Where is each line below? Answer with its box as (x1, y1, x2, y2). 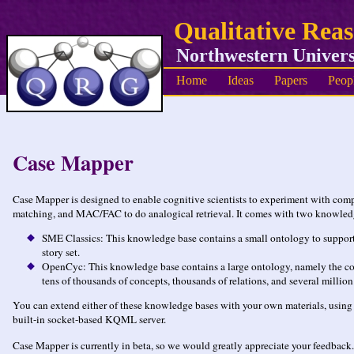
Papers (274, 73, 307, 88)
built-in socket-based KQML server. (13, 312, 166, 327)
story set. (42, 245, 81, 260)
